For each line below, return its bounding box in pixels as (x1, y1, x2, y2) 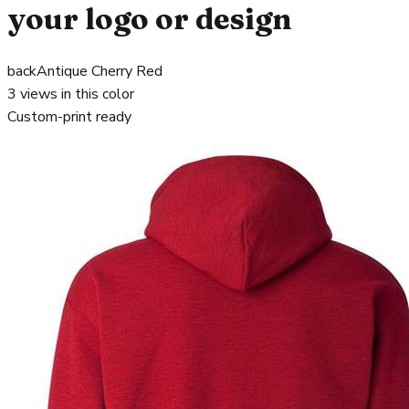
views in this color (16, 84, 134, 105)
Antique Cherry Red (37, 61, 163, 82)
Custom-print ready (7, 107, 131, 128)
